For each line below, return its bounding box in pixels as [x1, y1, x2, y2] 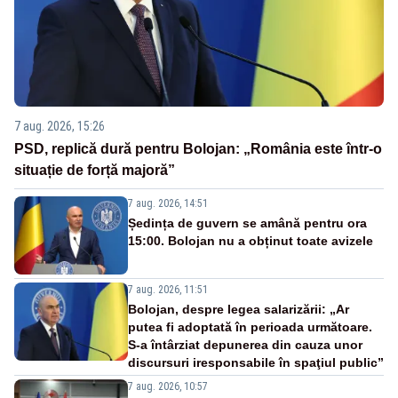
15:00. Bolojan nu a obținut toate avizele [128, 234, 373, 249]
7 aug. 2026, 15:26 [14, 119, 105, 134]
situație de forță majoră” [14, 163, 175, 179]
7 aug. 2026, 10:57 [128, 380, 208, 394]
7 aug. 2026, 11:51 [128, 283, 208, 297]
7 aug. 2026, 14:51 [128, 197, 208, 211]
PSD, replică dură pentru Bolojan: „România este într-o [14, 141, 382, 157]
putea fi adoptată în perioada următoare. [128, 320, 372, 335]
